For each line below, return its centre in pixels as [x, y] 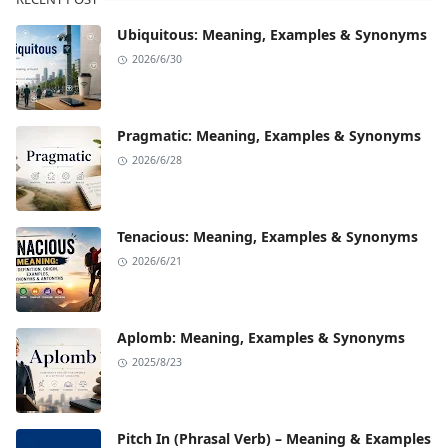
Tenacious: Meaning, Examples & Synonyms [267, 237]
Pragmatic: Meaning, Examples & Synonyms [269, 136]
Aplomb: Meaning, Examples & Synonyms [261, 338]
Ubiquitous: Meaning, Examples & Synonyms [272, 35]
